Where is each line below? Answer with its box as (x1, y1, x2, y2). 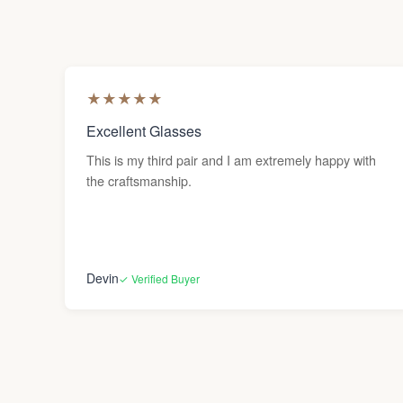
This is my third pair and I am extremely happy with (86, 150, 376, 169)
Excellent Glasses (86, 121, 201, 141)
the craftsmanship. (86, 171, 192, 190)
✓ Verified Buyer (119, 270, 200, 286)
